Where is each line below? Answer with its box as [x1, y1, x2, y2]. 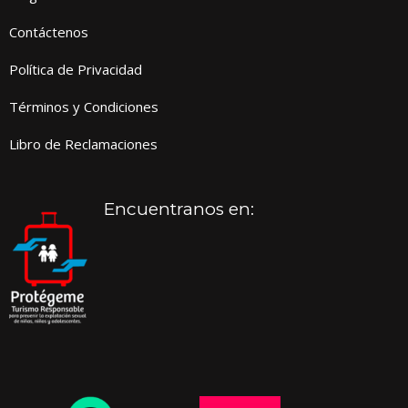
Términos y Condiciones [9, 97, 158, 116]
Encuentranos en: [104, 199, 254, 219]
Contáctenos [9, 23, 88, 41]
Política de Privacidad [9, 60, 142, 78]
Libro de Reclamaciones [9, 135, 158, 153]
